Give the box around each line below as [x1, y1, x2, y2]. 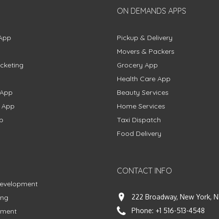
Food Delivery [117, 129, 161, 138]
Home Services [117, 102, 165, 111]
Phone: [131, 206, 155, 215]
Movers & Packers [117, 47, 175, 56]
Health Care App [117, 74, 171, 84]
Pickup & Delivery [117, 33, 173, 43]
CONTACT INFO [117, 166, 172, 176]
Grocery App [117, 61, 158, 70]
